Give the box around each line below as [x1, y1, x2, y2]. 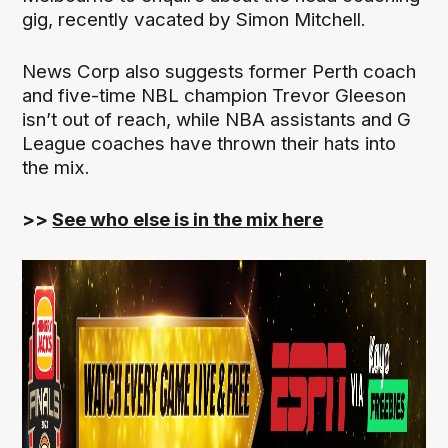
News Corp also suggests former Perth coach [22, 59, 417, 83]
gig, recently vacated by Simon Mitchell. [22, 7, 367, 31]
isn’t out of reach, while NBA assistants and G [22, 107, 412, 131]
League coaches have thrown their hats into [22, 131, 397, 155]
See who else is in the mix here [52, 208, 324, 232]
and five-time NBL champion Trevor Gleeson [22, 83, 407, 107]
